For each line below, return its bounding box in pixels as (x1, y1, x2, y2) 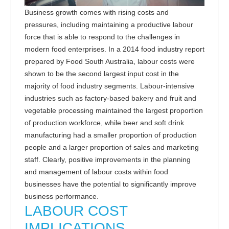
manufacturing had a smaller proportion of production (25, 131, 197, 140)
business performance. (25, 192, 99, 201)
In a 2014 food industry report (108, 45, 204, 54)
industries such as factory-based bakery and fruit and (25, 94, 196, 103)
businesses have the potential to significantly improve (25, 180, 196, 189)
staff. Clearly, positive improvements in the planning (25, 155, 191, 164)
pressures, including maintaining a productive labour (25, 20, 193, 29)
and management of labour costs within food (25, 168, 168, 176)
